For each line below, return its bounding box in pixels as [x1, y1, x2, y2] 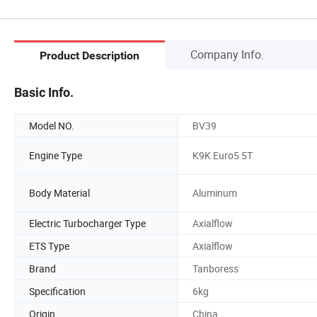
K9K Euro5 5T [192, 149, 253, 163]
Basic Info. [14, 84, 74, 100]
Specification [29, 284, 86, 298]
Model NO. [29, 118, 74, 132]
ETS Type [29, 238, 69, 253]
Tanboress [192, 261, 238, 275]
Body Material [29, 186, 90, 200]
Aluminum [192, 186, 237, 200]
